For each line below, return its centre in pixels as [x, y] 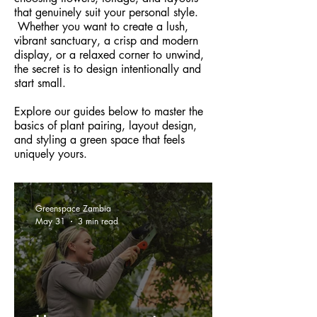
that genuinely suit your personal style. [106, 12]
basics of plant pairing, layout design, [105, 126]
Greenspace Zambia [73, 208]
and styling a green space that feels [99, 140]
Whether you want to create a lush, [103, 27]
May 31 [50, 221]
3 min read [98, 221]
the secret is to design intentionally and [108, 69]
